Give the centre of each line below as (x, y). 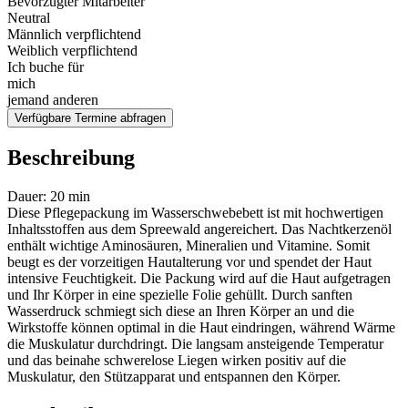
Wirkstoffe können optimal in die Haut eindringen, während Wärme (201, 327)
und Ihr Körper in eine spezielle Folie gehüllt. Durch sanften (180, 295)
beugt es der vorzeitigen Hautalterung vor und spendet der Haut (189, 262)
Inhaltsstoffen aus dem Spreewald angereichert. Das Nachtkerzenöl (199, 229)
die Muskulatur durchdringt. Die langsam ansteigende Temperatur (195, 344)
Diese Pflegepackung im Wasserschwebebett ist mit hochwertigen (195, 213)
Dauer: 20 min (49, 196)
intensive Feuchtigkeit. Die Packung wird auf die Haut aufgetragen (199, 278)
